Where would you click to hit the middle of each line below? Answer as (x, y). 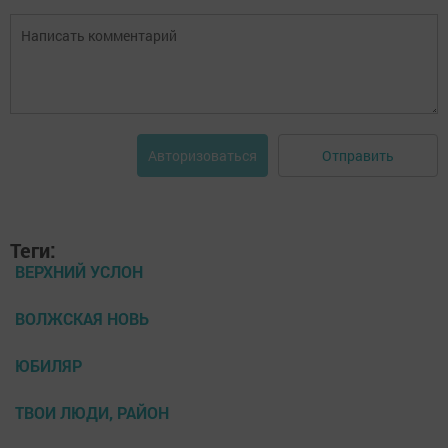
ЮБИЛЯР (48, 366)
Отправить (358, 155)
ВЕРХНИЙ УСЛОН (79, 272)
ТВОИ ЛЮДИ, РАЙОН (92, 413)
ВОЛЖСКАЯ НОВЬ (82, 319)
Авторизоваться (202, 156)
